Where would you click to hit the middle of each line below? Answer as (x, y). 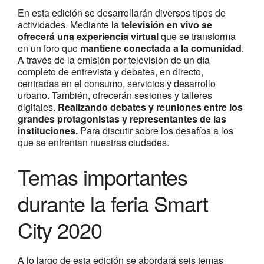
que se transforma (197, 36)
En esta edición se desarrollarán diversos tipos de (122, 13)
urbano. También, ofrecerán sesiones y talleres (115, 95)
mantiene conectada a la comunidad (161, 48)
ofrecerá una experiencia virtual (88, 36)
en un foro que (49, 48)
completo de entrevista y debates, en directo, (110, 72)
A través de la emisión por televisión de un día (114, 60)
